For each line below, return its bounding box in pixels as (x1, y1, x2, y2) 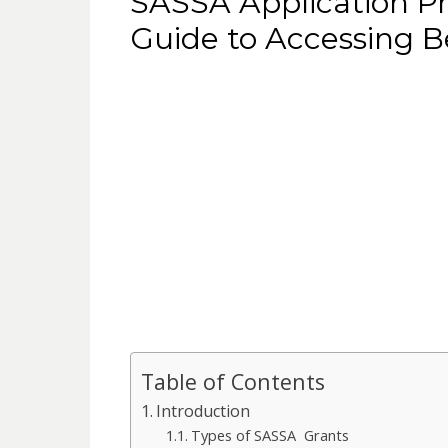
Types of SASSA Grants (191, 424, 350, 445)
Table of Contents (140, 366, 325, 396)
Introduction (155, 399, 250, 422)
